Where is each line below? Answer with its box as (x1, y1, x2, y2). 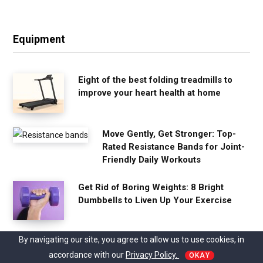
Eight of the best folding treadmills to (78, 74, 232, 85)
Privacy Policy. (126, 250, 180, 259)
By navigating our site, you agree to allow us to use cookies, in (19, 235, 244, 244)
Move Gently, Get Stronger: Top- (102, 128, 236, 139)
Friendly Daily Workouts (102, 154, 201, 165)
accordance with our (49, 250, 126, 259)
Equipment (13, 32, 65, 45)
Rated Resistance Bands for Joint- (102, 141, 245, 152)
